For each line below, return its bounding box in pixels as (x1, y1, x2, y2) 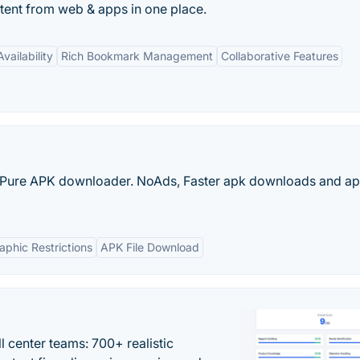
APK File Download (100, 240, 199, 254)
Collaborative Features (221, 49, 338, 63)
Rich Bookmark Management (61, 49, 213, 63)
